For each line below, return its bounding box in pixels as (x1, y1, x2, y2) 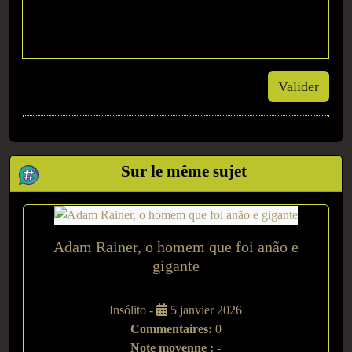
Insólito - (109, 302, 156, 317)
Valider (278, 78, 319, 94)
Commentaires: (130, 321, 212, 335)
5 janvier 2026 (167, 302, 242, 317)
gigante (152, 256, 200, 274)
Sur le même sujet (121, 161, 247, 180)
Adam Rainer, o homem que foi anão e (53, 237, 299, 255)
